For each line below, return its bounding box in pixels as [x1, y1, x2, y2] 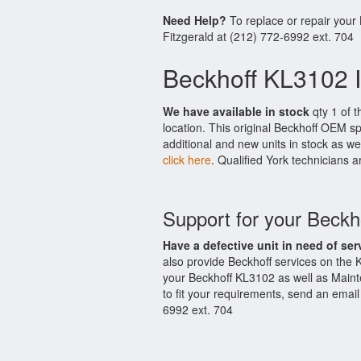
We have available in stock [163, 103, 309, 119]
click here [163, 151, 211, 168]
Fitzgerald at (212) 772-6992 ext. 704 [163, 28, 354, 44]
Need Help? [163, 12, 226, 28]
